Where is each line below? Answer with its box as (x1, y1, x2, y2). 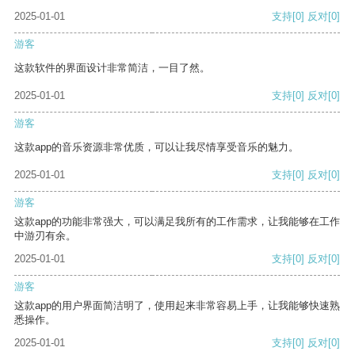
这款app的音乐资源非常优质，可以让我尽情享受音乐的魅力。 (14, 141, 299, 154)
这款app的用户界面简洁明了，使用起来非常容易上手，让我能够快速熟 (14, 300, 340, 312)
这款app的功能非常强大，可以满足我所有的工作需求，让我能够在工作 (14, 216, 340, 228)
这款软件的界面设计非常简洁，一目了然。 (14, 62, 210, 74)
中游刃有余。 (14, 230, 76, 242)
